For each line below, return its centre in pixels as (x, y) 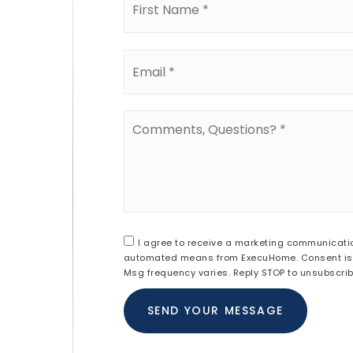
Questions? (159, 133)
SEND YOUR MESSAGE (215, 311)
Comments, (161, 117)
